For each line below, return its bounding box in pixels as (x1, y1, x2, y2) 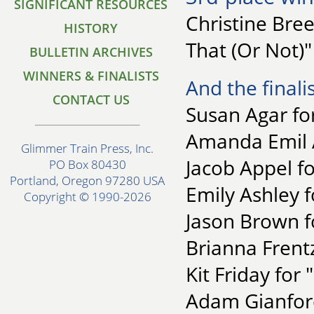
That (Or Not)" (186, 36, 312, 63)
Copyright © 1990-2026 (24, 189, 151, 205)
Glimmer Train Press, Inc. (21, 140, 154, 157)
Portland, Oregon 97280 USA (10, 172, 165, 189)
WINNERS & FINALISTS (23, 67, 159, 84)
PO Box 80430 (49, 156, 126, 173)
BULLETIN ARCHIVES (29, 43, 153, 60)
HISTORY (64, 20, 118, 36)
